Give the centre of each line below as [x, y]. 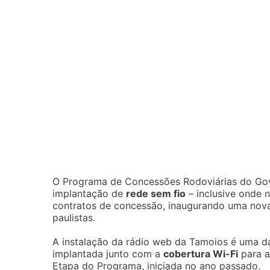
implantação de [89, 193]
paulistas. [74, 218]
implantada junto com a [108, 254]
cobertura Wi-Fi [201, 254]
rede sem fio [156, 193]
